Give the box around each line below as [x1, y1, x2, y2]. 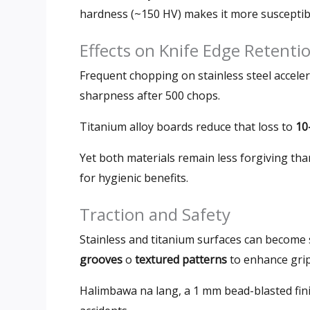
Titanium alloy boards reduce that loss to [80, 118, 293, 134]
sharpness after [80, 87, 163, 103]
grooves [80, 251, 122, 267]
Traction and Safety [80, 202, 230, 226]
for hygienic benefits [80, 170, 186, 185]
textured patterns [135, 251, 227, 267]
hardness [80, 6, 128, 21]
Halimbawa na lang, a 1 [80, 282, 202, 298]
